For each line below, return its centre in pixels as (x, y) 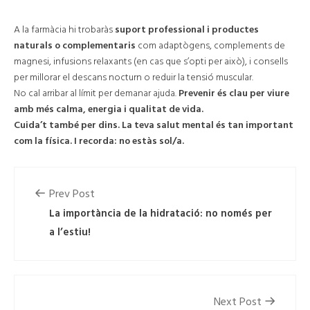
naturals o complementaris (75, 46)
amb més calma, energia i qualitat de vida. (109, 110)
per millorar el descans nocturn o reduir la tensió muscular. (134, 78)
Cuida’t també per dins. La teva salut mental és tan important (154, 126)
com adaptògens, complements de (210, 46)
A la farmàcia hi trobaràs (64, 30)
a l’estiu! (70, 233)
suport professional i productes (187, 30)
